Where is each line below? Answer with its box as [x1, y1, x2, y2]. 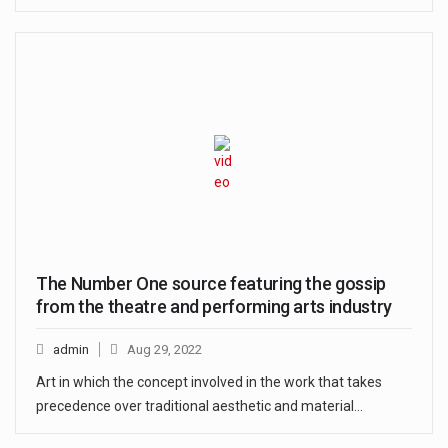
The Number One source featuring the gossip [36, 273, 386, 295]
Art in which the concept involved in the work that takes [36, 374, 382, 391]
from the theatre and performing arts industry [36, 296, 392, 318]
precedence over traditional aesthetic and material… [36, 398, 363, 415]
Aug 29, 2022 [127, 342, 202, 358]
